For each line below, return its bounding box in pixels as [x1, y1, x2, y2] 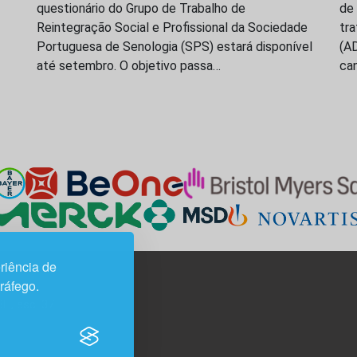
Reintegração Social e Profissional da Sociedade [37, 20, 308, 36]
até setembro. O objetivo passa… [37, 58, 221, 74]
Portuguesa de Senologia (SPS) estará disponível [37, 39, 312, 55]
